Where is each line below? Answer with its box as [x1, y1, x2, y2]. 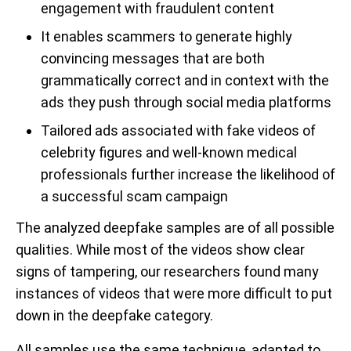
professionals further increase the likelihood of [41, 166, 335, 183]
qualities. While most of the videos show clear [16, 241, 305, 258]
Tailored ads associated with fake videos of [41, 122, 316, 139]
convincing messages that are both [41, 50, 265, 67]
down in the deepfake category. [16, 307, 213, 324]
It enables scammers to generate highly [41, 28, 292, 45]
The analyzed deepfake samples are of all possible [16, 219, 335, 236]
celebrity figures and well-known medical [41, 144, 297, 161]
